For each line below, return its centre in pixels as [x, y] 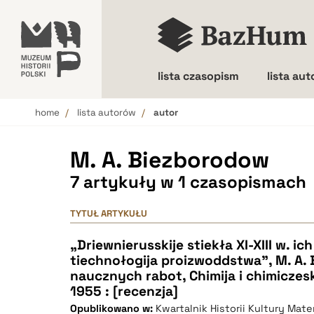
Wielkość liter [219, 125]
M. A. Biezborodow [170, 160]
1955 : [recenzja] [124, 291]
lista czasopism [198, 76]
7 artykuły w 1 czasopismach [188, 182]
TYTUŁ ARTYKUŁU [109, 213]
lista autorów [107, 112]
